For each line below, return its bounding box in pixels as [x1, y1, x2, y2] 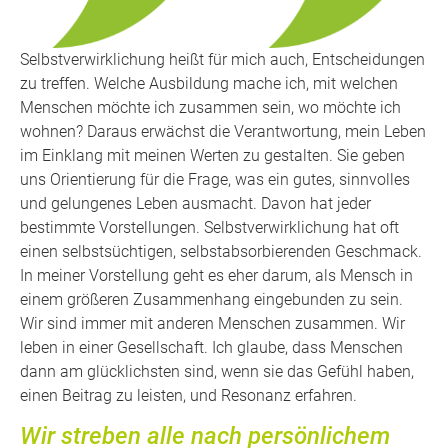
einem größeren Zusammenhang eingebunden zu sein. [20, 290, 403, 310]
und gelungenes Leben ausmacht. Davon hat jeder [20, 194, 371, 214]
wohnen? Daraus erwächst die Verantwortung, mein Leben [20, 122, 426, 142]
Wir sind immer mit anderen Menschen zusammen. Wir [20, 314, 405, 334]
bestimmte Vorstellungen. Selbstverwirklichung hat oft [20, 218, 399, 238]
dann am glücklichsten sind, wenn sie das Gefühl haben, [20, 362, 414, 382]
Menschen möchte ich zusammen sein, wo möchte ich [20, 98, 401, 118]
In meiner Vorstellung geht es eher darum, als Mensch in [20, 266, 413, 286]
